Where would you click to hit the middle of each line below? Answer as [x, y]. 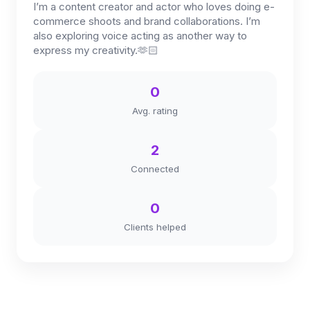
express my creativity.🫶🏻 [96, 50]
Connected [155, 169]
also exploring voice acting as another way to [140, 36]
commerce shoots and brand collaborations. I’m [147, 21]
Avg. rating [155, 111]
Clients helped [155, 227]
